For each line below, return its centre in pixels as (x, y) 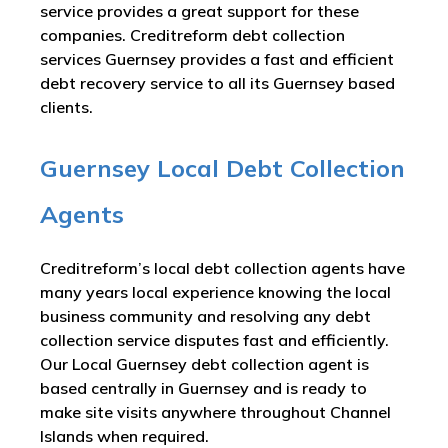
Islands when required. (124, 436)
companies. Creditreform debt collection (192, 35)
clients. (66, 107)
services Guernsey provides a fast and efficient (217, 59)
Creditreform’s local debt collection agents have (222, 268)
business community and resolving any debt (205, 316)
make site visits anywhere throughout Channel (215, 412)
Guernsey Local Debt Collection (222, 168)
